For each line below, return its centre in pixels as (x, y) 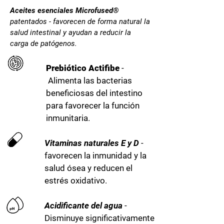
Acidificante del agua (83, 205)
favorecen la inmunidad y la (95, 155)
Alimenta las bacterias (89, 80)
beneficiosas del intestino (94, 93)
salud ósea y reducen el (88, 168)
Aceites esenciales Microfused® (64, 10)
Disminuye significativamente (99, 218)
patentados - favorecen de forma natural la (80, 21)
